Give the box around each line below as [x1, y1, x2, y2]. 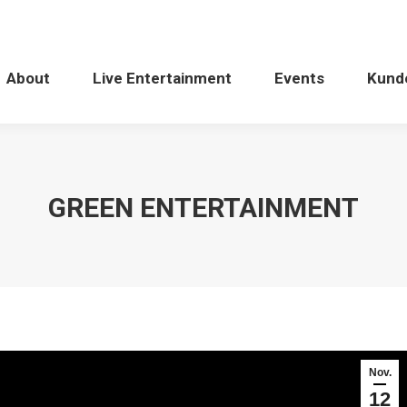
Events [274, 68, 324, 87]
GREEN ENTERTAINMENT [48, 191, 359, 223]
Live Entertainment [93, 68, 232, 87]
